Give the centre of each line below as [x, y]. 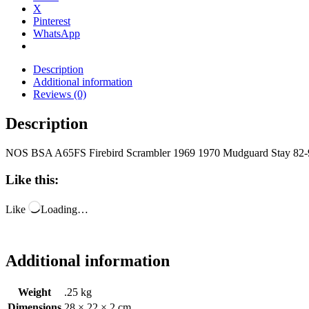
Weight [34, 292]
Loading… [64, 209]
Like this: [32, 179]
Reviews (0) [60, 94]
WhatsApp [57, 34]
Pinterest [52, 21]
